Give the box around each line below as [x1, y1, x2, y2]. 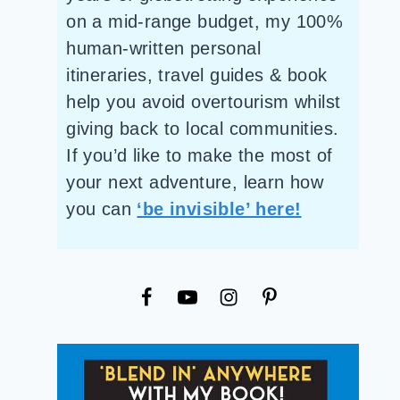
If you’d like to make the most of [66, 146, 333, 166]
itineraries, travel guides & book [66, 65, 328, 86]
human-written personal [66, 38, 262, 59]
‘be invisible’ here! [137, 199, 302, 220]
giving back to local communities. [66, 119, 339, 139]
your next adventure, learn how [66, 172, 324, 193]
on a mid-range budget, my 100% [66, 12, 344, 32]
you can [66, 199, 137, 220]
